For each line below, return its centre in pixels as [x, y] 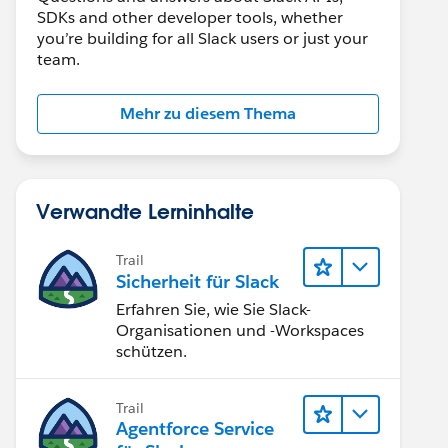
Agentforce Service [195, 428]
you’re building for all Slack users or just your [202, 38]
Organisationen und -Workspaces [240, 330]
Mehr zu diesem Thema [208, 113]
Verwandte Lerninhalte [145, 211]
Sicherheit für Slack [197, 282]
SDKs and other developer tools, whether [190, 17]
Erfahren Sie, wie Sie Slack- [213, 309]
